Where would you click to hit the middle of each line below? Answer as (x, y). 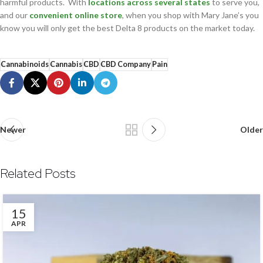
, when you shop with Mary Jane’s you (190, 15)
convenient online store (76, 15)
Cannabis (66, 65)
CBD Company (126, 65)
